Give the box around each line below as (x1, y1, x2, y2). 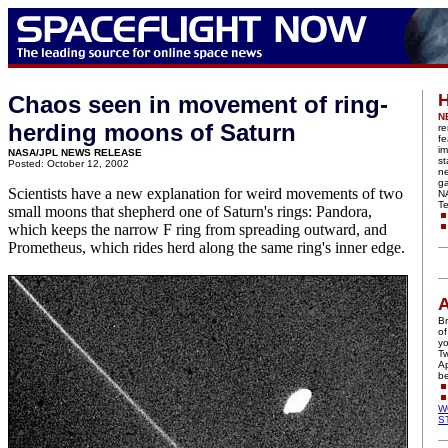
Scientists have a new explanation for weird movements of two (8, 185, 403, 202)
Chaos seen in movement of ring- (8, 91, 388, 118)
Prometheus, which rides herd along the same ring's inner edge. (8, 239, 405, 256)
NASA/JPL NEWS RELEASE (8, 147, 142, 158)
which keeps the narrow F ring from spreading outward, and (8, 221, 387, 238)
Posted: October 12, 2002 (8, 158, 129, 169)
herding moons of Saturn (8, 119, 296, 146)
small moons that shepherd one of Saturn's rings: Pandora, (8, 203, 372, 220)
